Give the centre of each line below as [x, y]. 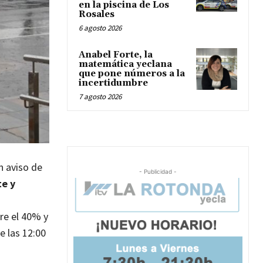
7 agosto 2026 [100, 97]
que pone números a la [132, 74]
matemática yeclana [125, 65]
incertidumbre [113, 83]
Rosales [97, 15]
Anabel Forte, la [116, 55]
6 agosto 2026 [100, 28]
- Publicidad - [158, 172]
